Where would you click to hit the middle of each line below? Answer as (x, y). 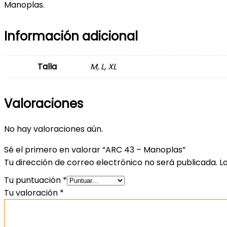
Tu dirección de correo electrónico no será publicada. (111, 162)
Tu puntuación (33, 180)
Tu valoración (32, 193)
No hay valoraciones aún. (53, 129)
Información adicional (71, 36)
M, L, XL (103, 66)
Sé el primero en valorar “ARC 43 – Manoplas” (95, 149)
